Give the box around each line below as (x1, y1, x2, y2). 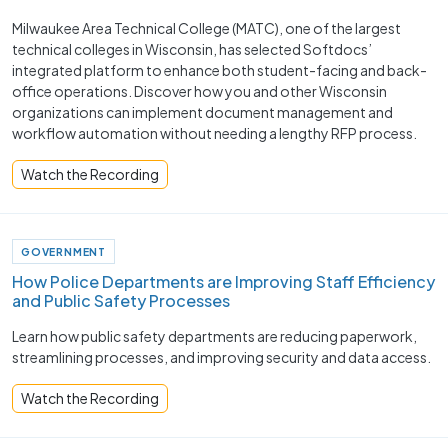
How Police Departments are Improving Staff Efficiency (12, 270, 435, 292)
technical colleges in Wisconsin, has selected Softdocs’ (12, 40, 372, 58)
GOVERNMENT (21, 245, 106, 259)
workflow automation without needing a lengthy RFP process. (12, 124, 417, 142)
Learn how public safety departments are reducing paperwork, (12, 326, 417, 345)
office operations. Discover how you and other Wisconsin (12, 82, 387, 100)
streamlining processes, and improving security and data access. (12, 347, 431, 366)
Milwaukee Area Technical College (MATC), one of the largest (12, 19, 401, 37)
